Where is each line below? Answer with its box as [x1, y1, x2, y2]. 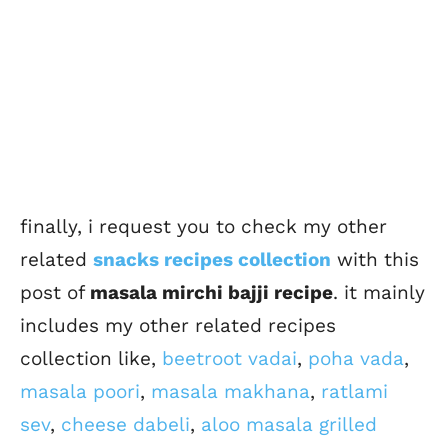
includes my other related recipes [20, 314, 336, 338]
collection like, [20, 347, 162, 371]
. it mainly [333, 281, 425, 305]
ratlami [321, 380, 388, 404]
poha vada [308, 347, 404, 371]
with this [331, 248, 419, 272]
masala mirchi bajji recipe [90, 281, 333, 305]
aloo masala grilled [201, 413, 377, 437]
